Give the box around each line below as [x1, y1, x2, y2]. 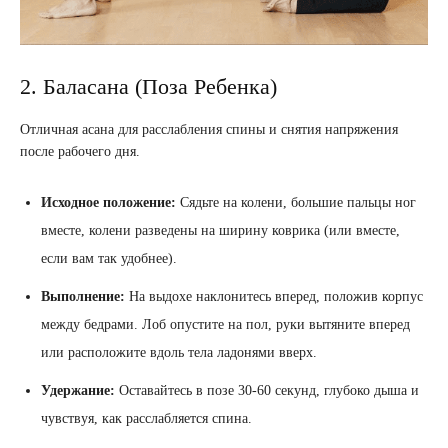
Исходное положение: [41, 195, 176, 211]
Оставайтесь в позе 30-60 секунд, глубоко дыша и [115, 383, 419, 399]
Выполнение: [41, 289, 125, 305]
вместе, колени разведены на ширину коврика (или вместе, [41, 223, 400, 239]
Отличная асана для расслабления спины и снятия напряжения [20, 122, 398, 138]
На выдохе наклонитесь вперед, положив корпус [125, 289, 423, 305]
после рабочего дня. [20, 144, 140, 160]
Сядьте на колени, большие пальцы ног [176, 195, 416, 211]
